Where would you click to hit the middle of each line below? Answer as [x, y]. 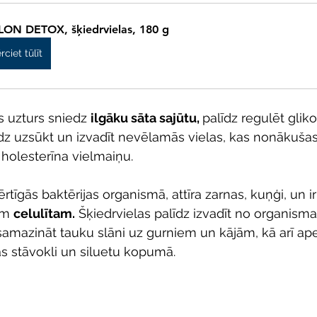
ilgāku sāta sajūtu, [146, 117]
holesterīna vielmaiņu [66, 156]
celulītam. [44, 213]
